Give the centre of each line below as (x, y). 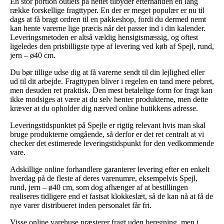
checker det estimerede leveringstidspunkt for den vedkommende (112, 143)
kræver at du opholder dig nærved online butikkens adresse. (104, 108)
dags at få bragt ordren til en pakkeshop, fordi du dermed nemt (108, 19)
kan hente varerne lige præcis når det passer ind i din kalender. (108, 28)
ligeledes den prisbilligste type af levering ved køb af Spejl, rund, (112, 46)
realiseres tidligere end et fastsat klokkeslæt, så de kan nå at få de (111, 196)
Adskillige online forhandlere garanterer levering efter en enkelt (110, 169)
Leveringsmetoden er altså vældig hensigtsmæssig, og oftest (104, 37)
